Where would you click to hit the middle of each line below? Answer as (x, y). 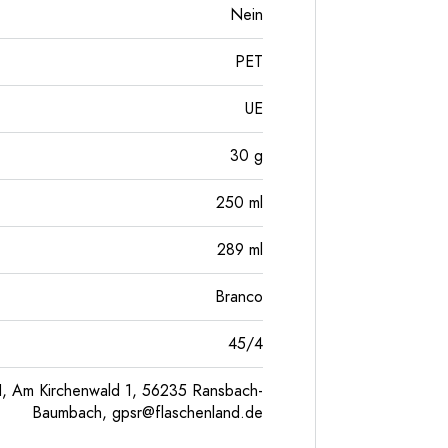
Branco (239, 297)
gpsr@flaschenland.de (187, 413)
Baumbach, (72, 413)
